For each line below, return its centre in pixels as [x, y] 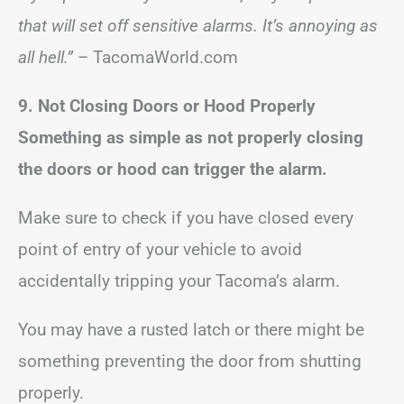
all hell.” [48, 57]
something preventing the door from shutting [190, 361]
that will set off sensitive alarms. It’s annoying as [198, 26]
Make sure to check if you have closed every [186, 218]
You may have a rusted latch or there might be [191, 330]
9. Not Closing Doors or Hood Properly [167, 106]
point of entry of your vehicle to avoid [160, 249]
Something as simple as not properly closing [191, 138]
